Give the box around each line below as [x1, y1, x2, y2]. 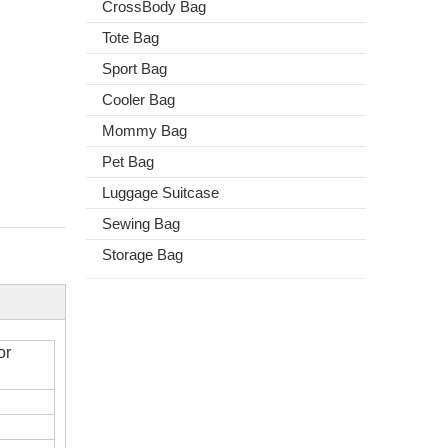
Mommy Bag [102, 122, 187, 139]
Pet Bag [102, 153, 154, 170]
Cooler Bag [102, 91, 175, 108]
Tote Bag [102, 29, 159, 46]
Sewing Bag [102, 215, 180, 232]
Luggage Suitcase [102, 184, 219, 201]
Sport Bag [102, 60, 167, 77]
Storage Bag [102, 246, 183, 263]
